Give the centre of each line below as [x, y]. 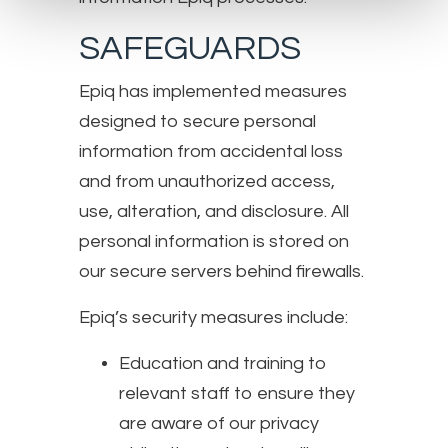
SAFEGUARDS [190, 48]
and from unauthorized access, [207, 181]
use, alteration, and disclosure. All [214, 211]
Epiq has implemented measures [213, 91]
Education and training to [223, 363]
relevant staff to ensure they [237, 393]
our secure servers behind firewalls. [221, 271]
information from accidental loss [211, 151]
